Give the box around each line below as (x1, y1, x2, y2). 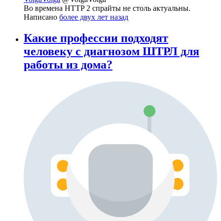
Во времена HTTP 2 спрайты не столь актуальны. (24, 3, 190, 12)
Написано (24, 12, 59, 21)
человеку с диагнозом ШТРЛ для (24, 44, 199, 58)
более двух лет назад (59, 12, 128, 21)
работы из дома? (24, 58, 112, 71)
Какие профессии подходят (24, 31, 168, 44)
